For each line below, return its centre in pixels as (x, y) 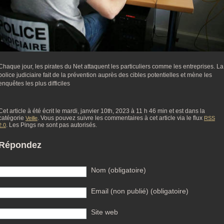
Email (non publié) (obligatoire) (140, 191)
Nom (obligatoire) (118, 170)
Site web (104, 212)
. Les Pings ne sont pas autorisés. (51, 125)
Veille (31, 118)
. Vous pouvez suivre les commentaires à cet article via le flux (121, 118)
